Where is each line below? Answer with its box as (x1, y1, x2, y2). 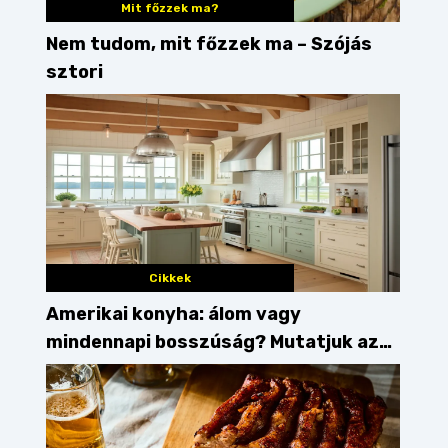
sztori (46, 60, 103, 83)
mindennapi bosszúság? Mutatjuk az (46, 331, 379, 354)
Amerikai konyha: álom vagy (46, 303, 301, 326)
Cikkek (148, 271, 191, 286)
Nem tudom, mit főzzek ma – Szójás (46, 32, 372, 55)
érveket (46, 359, 120, 382)
